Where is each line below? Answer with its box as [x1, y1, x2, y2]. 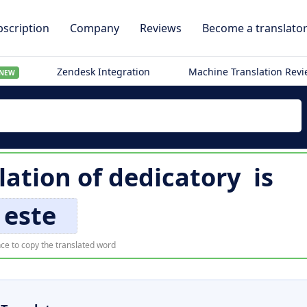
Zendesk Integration [57, 65, 151, 78]
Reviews [140, 21, 182, 36]
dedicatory [108, 160, 241, 194]
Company [70, 21, 119, 36]
